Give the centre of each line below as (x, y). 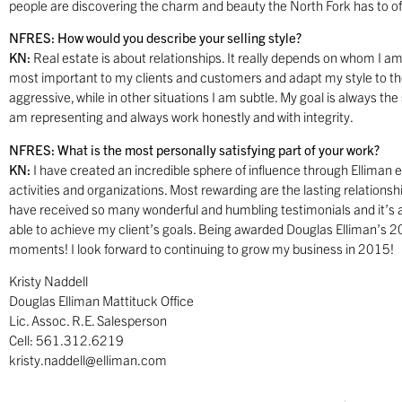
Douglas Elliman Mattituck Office (101, 301)
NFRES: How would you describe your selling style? (155, 38)
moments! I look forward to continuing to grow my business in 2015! (201, 248)
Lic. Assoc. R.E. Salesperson (88, 320)
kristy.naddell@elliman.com (88, 360)
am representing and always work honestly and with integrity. (181, 117)
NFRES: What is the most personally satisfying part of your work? (194, 149)
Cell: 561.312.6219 (66, 340)
